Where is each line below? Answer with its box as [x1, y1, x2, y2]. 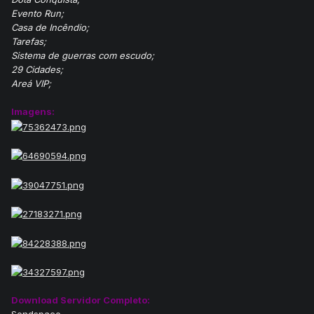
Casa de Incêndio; [11, 22, 89, 34]
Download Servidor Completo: [11, 294, 150, 306]
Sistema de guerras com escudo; [11, 50, 154, 62]
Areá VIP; [11, 78, 51, 90]
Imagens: [11, 106, 55, 118]
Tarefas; [11, 36, 46, 48]
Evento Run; [11, 8, 64, 20]
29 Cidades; [11, 64, 63, 76]
